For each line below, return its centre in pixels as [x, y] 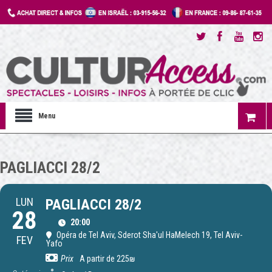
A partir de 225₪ [107, 259]
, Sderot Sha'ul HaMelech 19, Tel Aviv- [178, 235]
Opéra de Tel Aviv [85, 235]
